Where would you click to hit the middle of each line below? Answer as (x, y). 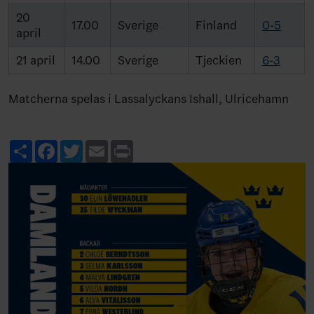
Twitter (103, 146)
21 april (36, 60)
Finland (216, 25)
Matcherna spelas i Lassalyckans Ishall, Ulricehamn (149, 99)
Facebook (84, 146)
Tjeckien (219, 60)
